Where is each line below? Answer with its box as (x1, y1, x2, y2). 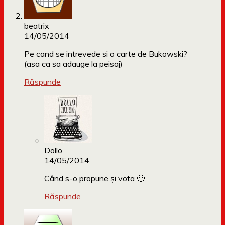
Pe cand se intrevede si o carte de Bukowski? (24, 49, 187, 59)
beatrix (24, 21, 49, 31)
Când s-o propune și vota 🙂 (44, 173, 145, 184)
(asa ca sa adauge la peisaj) (24, 59, 123, 69)
